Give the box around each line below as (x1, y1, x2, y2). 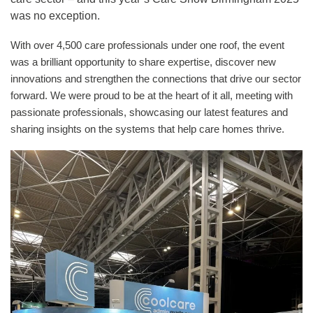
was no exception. (10, 10, 103, 22)
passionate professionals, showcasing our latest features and (10, 106, 288, 118)
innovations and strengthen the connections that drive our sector (10, 73, 301, 85)
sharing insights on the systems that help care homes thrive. (10, 123, 284, 135)
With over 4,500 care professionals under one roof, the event (10, 39, 284, 51)
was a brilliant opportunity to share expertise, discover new (10, 56, 276, 68)
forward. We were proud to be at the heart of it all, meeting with (10, 89, 293, 101)
